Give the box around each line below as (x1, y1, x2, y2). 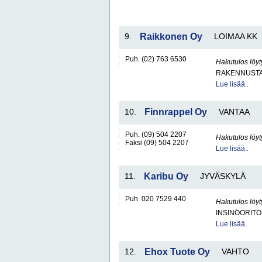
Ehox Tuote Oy (144, 247, 210, 257)
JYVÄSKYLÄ (200, 171, 246, 181)
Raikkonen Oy (140, 32, 202, 42)
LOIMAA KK (214, 32, 257, 41)
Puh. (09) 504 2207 (125, 130, 187, 139)
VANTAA (219, 107, 250, 116)
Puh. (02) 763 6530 (125, 55, 187, 63)
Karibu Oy (144, 171, 188, 181)
